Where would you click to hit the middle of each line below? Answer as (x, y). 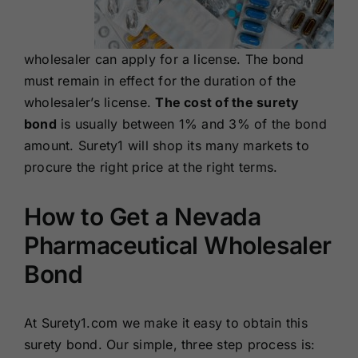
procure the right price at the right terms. (151, 167)
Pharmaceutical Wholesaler (177, 246)
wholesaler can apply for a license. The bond (164, 60)
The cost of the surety (227, 103)
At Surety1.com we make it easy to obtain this (165, 323)
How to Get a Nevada (142, 217)
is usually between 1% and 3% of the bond (191, 124)
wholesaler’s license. (89, 103)
